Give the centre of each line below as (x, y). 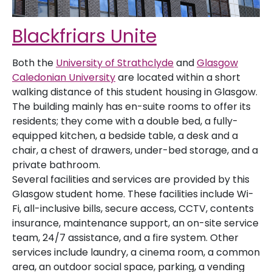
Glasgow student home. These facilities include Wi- (133, 194)
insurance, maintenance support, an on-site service (135, 223)
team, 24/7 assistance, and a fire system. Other (125, 238)
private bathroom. (56, 165)
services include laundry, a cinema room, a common (136, 252)
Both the (34, 63)
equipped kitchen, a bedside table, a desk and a (125, 136)
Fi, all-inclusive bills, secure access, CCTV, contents (133, 209)
